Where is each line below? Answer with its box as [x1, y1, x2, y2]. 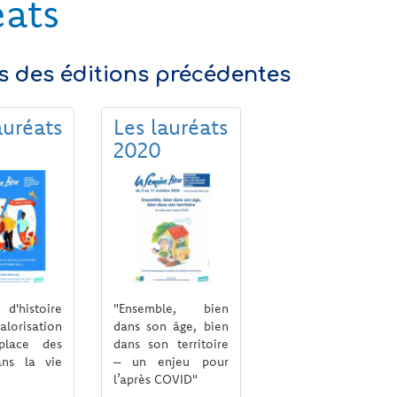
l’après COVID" [113, 370, 198, 387]
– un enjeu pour [113, 353, 229, 370]
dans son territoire [113, 335, 229, 352]
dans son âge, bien [113, 317, 229, 334]
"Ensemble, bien [113, 300, 229, 316]
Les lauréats [113, 113, 228, 140]
